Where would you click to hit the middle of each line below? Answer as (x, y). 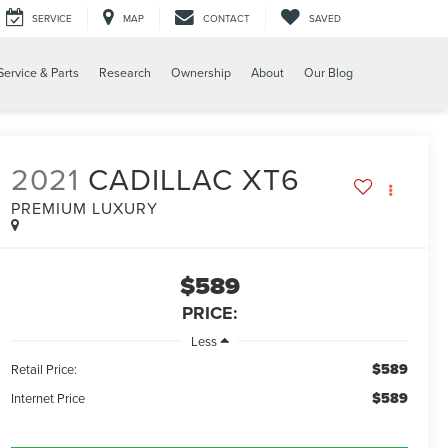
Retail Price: (44, 368)
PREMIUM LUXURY (85, 208)
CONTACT (226, 18)
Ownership (201, 73)
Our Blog (328, 73)
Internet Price (48, 397)
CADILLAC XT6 (194, 179)
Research (125, 73)
